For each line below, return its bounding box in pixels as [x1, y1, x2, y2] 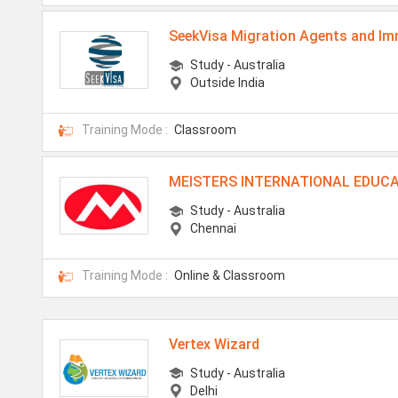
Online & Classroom [174, 267, 285, 283]
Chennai [190, 220, 237, 235]
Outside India [190, 75, 266, 90]
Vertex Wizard [169, 335, 260, 353]
